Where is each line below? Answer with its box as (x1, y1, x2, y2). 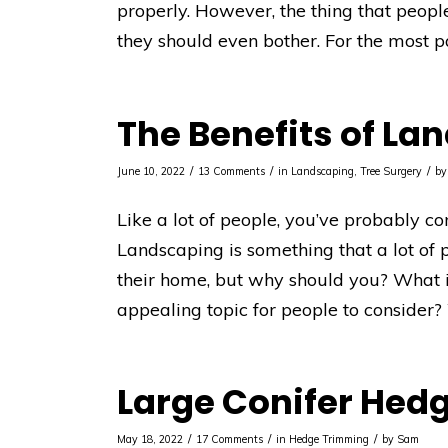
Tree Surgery (360, 163, 423, 178)
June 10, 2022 (117, 163, 186, 178)
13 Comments (198, 163, 266, 178)
